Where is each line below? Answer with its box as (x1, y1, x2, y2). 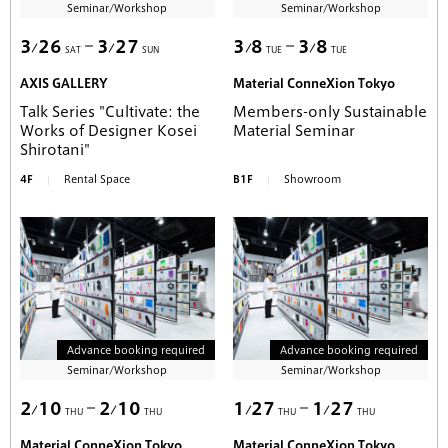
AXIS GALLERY (20, 76, 108, 89)
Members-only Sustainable (233, 104, 428, 119)
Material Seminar (233, 123, 356, 138)
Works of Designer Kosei (20, 123, 197, 138)
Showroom (284, 173, 342, 184)
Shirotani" (20, 142, 90, 157)
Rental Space (64, 173, 130, 184)
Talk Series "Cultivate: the (20, 104, 200, 119)
